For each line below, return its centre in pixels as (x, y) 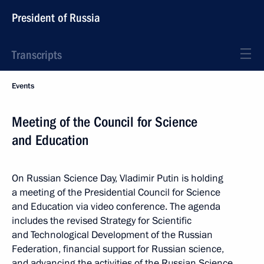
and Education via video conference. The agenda (116, 207)
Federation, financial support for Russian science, (118, 249)
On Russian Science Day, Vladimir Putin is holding (118, 178)
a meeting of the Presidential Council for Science (116, 192)
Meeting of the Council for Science (105, 122)
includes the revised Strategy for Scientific (102, 221)
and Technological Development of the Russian (112, 235)
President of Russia (56, 18)
